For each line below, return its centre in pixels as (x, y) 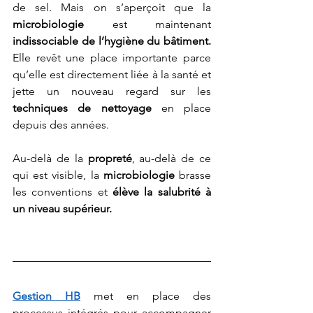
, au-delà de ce (171, 159)
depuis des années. (61, 125)
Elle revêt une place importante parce (112, 58)
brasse (193, 175)
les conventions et (63, 192)
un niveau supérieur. (62, 209)
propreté (110, 159)
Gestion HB (46, 296)
